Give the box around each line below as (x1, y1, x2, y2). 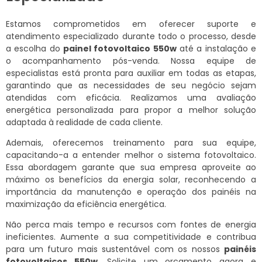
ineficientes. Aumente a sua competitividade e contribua (6, 230, 256, 243)
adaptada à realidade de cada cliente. (6, 116, 163, 128)
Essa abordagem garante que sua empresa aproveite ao (6, 161, 256, 173)
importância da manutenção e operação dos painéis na (6, 185, 256, 198)
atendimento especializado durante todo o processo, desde (6, 30, 256, 42)
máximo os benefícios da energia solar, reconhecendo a (6, 173, 256, 185)
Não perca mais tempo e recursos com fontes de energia (6, 218, 256, 230)
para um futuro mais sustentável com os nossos (6, 243, 224, 255)
